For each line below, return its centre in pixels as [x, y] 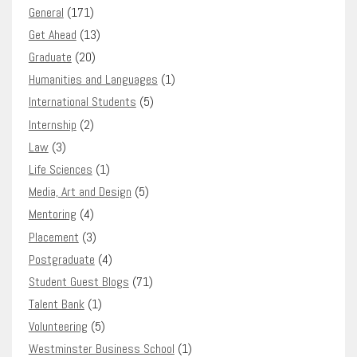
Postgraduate [61, 259]
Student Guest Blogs [78, 281]
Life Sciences [60, 169]
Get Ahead [52, 34]
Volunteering [58, 327]
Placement [53, 237]
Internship [52, 124]
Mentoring [52, 214]
